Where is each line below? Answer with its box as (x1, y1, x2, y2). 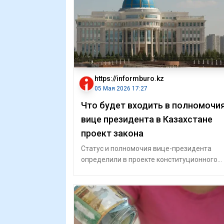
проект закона (81, 128, 143, 138)
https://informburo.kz (94, 74, 164, 82)
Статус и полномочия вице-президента (81, 144, 211, 152)
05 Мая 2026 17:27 (94, 85, 147, 92)
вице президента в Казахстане (81, 114, 212, 124)
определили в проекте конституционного (81, 155, 217, 163)
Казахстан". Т (81, 177, 125, 185)
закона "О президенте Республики (81, 166, 194, 174)
